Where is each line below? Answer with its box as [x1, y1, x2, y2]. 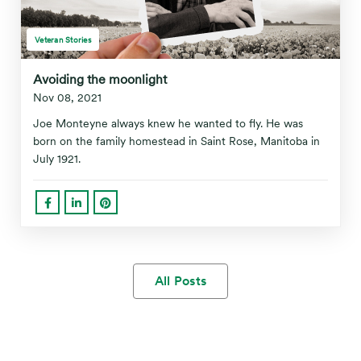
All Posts [154, 273, 207, 288]
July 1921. [33, 152, 81, 165]
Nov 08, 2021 [33, 91, 102, 104]
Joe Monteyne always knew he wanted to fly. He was [33, 117, 303, 130]
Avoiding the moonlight [33, 72, 167, 87]
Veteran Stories [35, 35, 91, 44]
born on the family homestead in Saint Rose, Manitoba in [33, 135, 320, 147]
